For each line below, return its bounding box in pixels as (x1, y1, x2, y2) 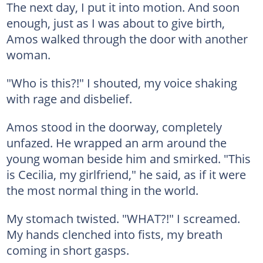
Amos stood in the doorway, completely (6, 119, 222, 135)
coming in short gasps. (6, 242, 129, 258)
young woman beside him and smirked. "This (6, 150, 251, 167)
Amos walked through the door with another (6, 31, 248, 47)
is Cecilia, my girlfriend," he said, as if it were (6, 166, 246, 183)
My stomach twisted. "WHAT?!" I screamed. (6, 210, 240, 227)
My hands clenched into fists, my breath (6, 226, 222, 242)
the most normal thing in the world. (6, 182, 198, 198)
